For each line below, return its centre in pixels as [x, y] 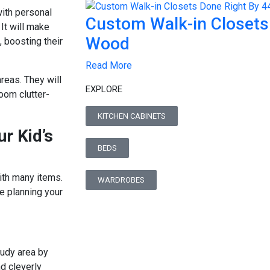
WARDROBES [121, 180]
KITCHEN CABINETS [132, 116]
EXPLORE [104, 89]
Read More [109, 65]
